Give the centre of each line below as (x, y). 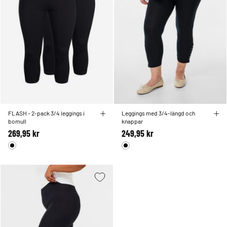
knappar (132, 121)
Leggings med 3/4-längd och (158, 113)
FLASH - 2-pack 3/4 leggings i (46, 113)
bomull (17, 121)
